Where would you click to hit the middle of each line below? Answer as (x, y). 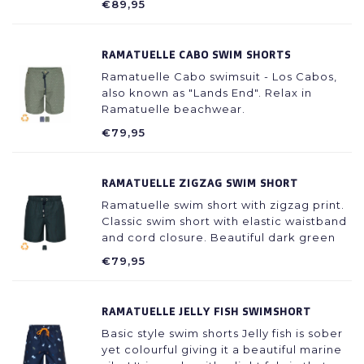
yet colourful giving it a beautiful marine (222, 349)
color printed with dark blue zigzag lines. (225, 253)
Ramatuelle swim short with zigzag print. (223, 205)
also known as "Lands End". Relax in (207, 93)
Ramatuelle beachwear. (173, 109)
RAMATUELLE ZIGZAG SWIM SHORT (200, 183)
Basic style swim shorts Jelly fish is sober (222, 333)
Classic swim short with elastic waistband (224, 221)
